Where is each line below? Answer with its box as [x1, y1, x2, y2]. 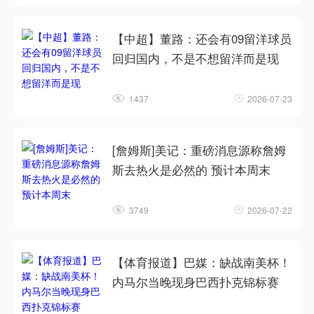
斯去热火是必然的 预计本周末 [112, 161, 271, 179]
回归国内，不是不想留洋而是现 [112, 50, 280, 67]
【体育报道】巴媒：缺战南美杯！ [112, 253, 292, 271]
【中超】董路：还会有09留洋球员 [112, 30, 292, 48]
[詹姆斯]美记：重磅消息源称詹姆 [112, 142, 287, 159]
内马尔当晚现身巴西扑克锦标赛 [112, 273, 280, 290]
